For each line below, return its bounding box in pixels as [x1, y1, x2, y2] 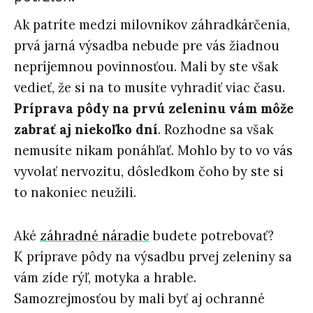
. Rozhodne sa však [158, 122, 273, 138]
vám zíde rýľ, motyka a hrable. [14, 270, 196, 286]
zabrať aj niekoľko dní [14, 122, 158, 138]
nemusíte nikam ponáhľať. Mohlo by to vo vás [14, 143, 293, 159]
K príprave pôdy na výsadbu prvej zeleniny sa [14, 249, 292, 265]
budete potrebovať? [150, 228, 274, 245]
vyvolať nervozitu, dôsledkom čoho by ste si [14, 163, 284, 180]
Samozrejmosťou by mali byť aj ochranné [14, 291, 265, 307]
